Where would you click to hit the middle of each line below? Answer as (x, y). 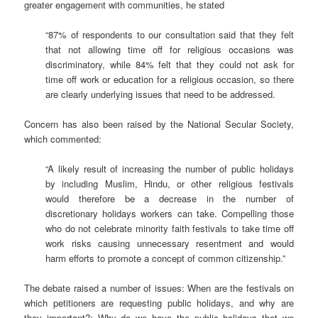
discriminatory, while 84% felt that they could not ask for (170, 64)
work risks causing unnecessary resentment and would (170, 243)
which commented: (63, 138)
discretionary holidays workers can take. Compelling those (170, 213)
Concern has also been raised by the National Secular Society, (159, 124)
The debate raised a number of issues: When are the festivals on (159, 288)
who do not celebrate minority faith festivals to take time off (170, 228)
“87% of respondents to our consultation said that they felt (170, 34)
